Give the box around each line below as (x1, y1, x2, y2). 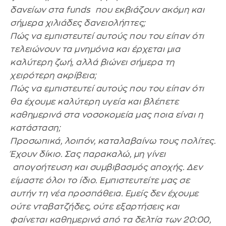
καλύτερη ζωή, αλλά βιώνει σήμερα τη (10, 58, 175, 67)
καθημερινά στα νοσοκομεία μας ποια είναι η (10, 110, 203, 119)
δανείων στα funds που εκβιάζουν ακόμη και (10, 5, 204, 14)
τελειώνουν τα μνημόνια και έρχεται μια (10, 44, 180, 53)
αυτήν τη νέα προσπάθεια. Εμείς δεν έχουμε (10, 189, 199, 198)
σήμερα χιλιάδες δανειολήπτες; (10, 18, 145, 27)
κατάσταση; (10, 123, 60, 132)
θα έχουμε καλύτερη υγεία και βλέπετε (10, 97, 179, 106)
